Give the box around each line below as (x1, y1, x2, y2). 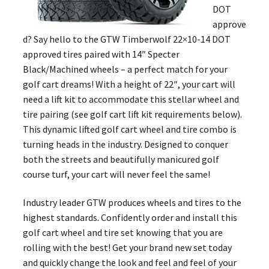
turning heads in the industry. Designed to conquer (22, 138, 228, 150)
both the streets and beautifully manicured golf (22, 153, 219, 165)
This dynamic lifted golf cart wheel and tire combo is (22, 122, 237, 135)
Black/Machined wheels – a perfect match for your (22, 62, 228, 75)
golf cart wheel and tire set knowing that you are (22, 226, 223, 239)
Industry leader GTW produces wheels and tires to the (22, 196, 241, 209)
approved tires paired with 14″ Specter (22, 47, 180, 60)
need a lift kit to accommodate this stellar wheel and (22, 92, 239, 105)
